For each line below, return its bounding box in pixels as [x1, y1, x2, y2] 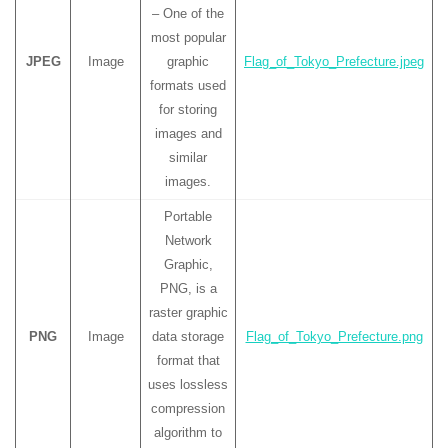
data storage [152, 329, 224, 344]
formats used [150, 78, 226, 93]
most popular [150, 30, 226, 45]
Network [164, 233, 212, 248]
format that [156, 353, 220, 368]
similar [169, 150, 207, 165]
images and [154, 126, 222, 141]
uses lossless [148, 377, 228, 392]
